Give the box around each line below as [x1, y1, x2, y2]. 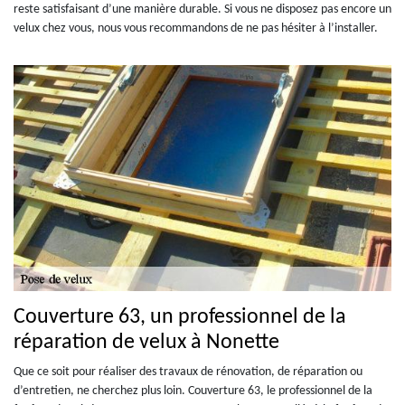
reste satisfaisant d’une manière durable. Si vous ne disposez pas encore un [14, 2, 391, 16]
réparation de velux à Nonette [14, 331, 279, 353]
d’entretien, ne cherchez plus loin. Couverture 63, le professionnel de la [14, 383, 372, 398]
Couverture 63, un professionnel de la [14, 306, 346, 328]
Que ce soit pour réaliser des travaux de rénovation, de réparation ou [14, 364, 363, 379]
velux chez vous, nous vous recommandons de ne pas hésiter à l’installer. [14, 21, 378, 35]
